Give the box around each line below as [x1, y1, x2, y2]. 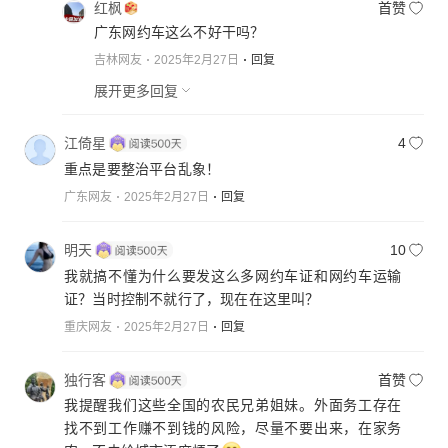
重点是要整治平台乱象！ [64, 160, 221, 177]
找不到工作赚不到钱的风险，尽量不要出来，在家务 [64, 420, 402, 437]
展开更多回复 [94, 82, 178, 99]
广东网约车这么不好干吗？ [94, 23, 265, 40]
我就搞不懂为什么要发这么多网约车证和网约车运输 [64, 267, 402, 284]
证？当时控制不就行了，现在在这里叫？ [64, 290, 320, 307]
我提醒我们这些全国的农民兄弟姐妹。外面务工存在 [64, 397, 402, 414]
